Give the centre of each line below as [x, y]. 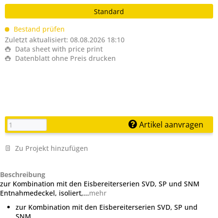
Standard [109, 11]
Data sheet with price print [58, 49]
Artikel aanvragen [170, 125]
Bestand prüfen [38, 29]
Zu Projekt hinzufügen [51, 148]
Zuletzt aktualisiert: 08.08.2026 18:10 [65, 40]
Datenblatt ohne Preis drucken [64, 58]
